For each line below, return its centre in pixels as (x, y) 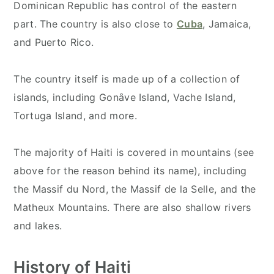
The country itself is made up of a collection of (127, 79)
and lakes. (38, 225)
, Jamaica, (227, 24)
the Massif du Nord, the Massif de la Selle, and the (135, 189)
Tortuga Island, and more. (75, 115)
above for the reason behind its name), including (130, 170)
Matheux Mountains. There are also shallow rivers (132, 207)
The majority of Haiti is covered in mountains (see (134, 152)
